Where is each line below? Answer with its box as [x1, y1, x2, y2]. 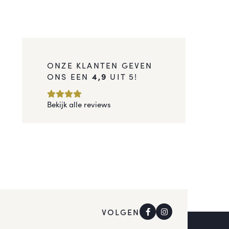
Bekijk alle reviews [47, 99, 111, 109]
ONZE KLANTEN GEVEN [47, 59, 153, 71]
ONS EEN [47, 71, 92, 82]
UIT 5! [107, 71, 138, 82]
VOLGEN [102, 206, 140, 217]
